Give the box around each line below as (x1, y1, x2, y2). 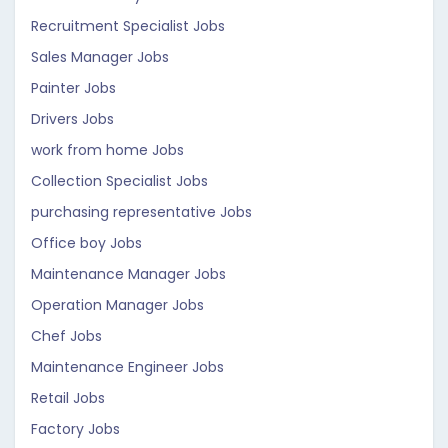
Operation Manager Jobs (31, 295, 204, 315)
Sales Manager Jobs (31, 47, 169, 67)
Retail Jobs (31, 388, 105, 408)
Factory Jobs (31, 419, 120, 439)
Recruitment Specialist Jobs (31, 16, 225, 36)
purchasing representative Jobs (31, 202, 252, 222)
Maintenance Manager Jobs (31, 264, 226, 284)
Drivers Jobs (31, 109, 114, 129)
